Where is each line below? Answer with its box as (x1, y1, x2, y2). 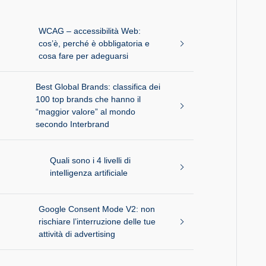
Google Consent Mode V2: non (38, 204, 155, 214)
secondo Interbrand (35, 119, 109, 129)
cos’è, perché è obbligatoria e (39, 39, 150, 48)
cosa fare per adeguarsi (39, 51, 129, 61)
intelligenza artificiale (49, 168, 128, 178)
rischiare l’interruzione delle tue (38, 217, 156, 226)
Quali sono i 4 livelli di (49, 156, 131, 165)
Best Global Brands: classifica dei (35, 82, 160, 91)
